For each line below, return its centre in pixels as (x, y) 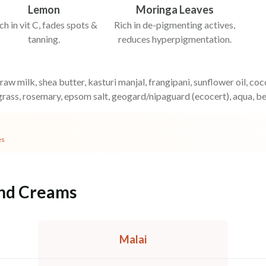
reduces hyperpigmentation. (175, 39)
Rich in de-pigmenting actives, (175, 24)
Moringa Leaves (175, 9)
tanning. (44, 39)
